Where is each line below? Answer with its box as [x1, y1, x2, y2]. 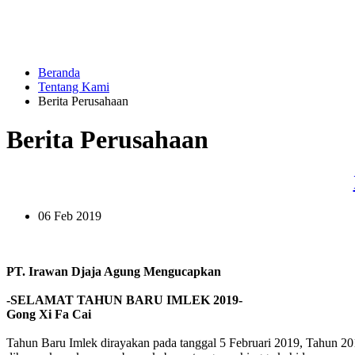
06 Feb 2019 [38, 208, 101, 223]
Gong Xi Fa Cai [6, 307, 97, 321]
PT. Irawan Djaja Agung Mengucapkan [6, 264, 221, 278]
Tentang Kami [38, 80, 109, 94]
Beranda [38, 66, 80, 79]
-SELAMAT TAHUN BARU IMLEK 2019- [6, 292, 242, 307]
